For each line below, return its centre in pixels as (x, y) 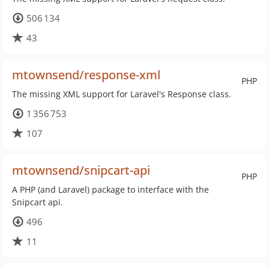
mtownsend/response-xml (86, 75)
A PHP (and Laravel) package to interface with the (110, 189)
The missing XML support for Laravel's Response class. (122, 94)
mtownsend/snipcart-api (81, 170)
